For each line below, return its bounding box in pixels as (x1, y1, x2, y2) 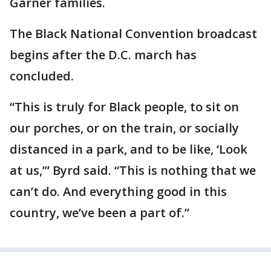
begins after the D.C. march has (10, 47, 197, 63)
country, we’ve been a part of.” (10, 204, 189, 221)
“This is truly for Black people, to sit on (10, 99, 239, 115)
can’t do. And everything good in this (10, 183, 227, 200)
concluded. (10, 68, 74, 84)
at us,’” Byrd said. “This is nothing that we (10, 162, 256, 178)
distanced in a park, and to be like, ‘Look (10, 141, 247, 157)
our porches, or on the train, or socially (10, 120, 239, 136)
